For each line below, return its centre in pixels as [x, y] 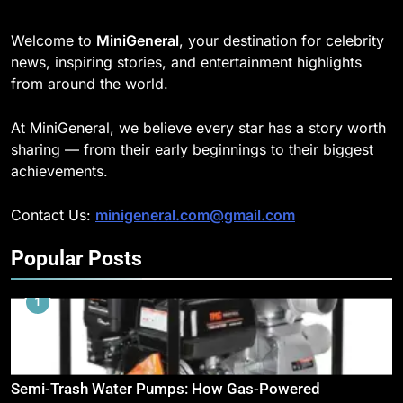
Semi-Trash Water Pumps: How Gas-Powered [166, 390]
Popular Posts [76, 259]
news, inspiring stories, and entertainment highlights [186, 63]
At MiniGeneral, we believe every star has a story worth [198, 128]
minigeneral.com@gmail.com [195, 215]
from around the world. [90, 84]
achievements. [59, 171]
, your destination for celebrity [282, 41]
